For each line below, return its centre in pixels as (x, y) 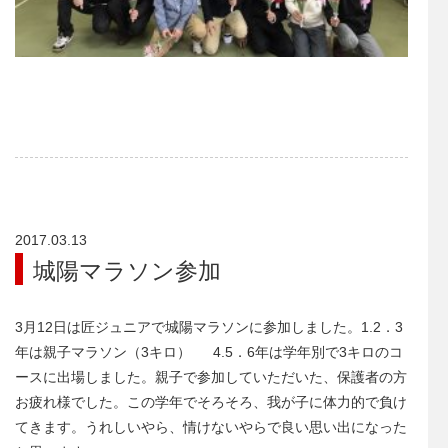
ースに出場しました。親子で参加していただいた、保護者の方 (211, 377)
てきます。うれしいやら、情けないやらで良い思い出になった (211, 427)
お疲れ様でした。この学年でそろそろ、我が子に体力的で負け (211, 402)
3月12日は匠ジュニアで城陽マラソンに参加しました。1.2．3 (209, 327)
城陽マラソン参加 (127, 269)
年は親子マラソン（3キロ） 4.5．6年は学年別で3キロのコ (209, 352)
